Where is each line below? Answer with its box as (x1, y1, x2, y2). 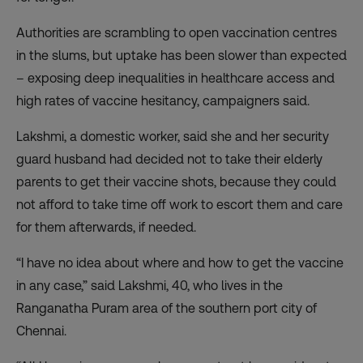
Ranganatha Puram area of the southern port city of (16, 301, 317, 317)
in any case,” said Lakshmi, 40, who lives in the (16, 278, 283, 294)
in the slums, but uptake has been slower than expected (16, 48, 347, 64)
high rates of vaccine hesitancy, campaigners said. (16, 93, 310, 109)
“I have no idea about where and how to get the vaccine (16, 255, 344, 271)
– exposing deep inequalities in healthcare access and (16, 70, 335, 87)
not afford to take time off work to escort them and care (16, 197, 343, 213)
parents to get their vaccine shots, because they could (16, 174, 336, 190)
